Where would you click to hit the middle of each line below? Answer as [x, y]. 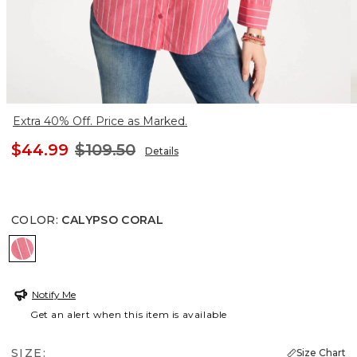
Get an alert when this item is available [129, 314]
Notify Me [54, 294]
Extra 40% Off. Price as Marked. [100, 121]
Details [162, 151]
